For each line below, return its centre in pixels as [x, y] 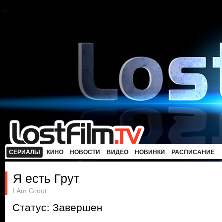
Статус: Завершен [57, 208]
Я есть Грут [46, 178]
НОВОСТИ [85, 152]
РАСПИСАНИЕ [193, 152]
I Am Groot [30, 191]
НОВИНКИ [150, 152]
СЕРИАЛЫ [25, 152]
